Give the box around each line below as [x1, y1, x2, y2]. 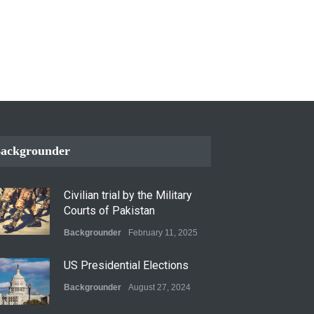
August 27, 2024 [128, 282, 191, 292]
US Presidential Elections [64, 258, 189, 272]
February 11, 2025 [128, 227, 198, 238]
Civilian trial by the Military [64, 188, 192, 202]
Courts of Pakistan [64, 203, 155, 217]
